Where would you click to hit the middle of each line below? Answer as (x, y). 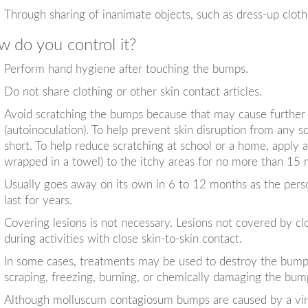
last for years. (38, 200)
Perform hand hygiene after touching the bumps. (126, 69)
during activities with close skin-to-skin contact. (123, 239)
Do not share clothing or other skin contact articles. (133, 91)
